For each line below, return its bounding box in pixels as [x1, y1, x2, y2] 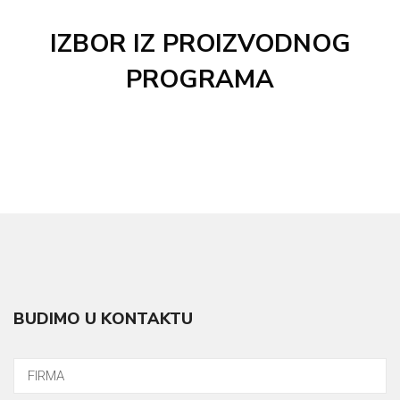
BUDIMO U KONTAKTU [13, 308, 193, 329]
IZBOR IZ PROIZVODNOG [49, 27, 351, 61]
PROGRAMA [126, 62, 274, 96]
